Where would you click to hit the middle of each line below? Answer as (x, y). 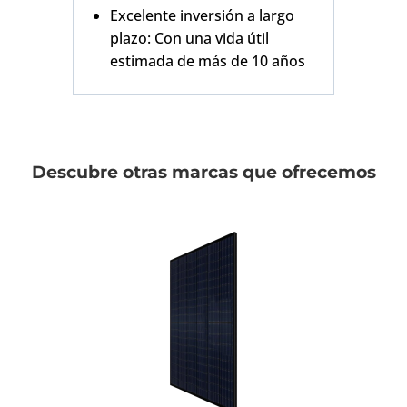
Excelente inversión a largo (202, 15)
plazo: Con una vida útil (189, 38)
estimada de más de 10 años (208, 60)
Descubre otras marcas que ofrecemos (203, 171)
